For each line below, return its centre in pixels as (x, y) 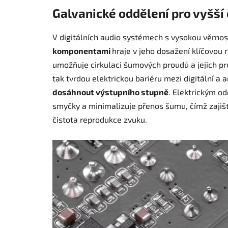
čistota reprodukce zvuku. (100, 120)
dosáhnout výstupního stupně (110, 92)
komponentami (81, 51)
